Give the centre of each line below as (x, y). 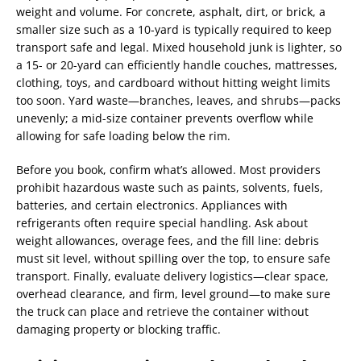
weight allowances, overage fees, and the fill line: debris (168, 240)
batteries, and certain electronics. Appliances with (152, 205)
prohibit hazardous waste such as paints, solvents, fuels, (170, 187)
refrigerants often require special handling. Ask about (162, 222)
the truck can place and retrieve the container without (162, 311)
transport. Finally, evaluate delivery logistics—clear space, (172, 276)
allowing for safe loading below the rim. (123, 135)
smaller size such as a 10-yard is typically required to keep (174, 29)
